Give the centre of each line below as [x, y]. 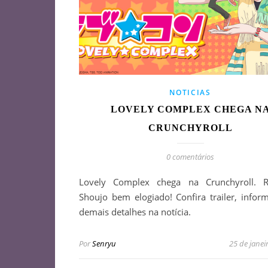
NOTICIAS [190, 92]
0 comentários [190, 156]
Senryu [104, 243]
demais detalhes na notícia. [135, 211]
